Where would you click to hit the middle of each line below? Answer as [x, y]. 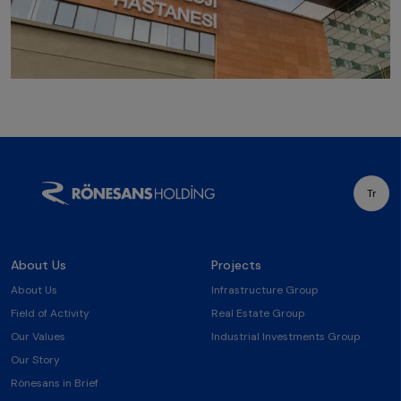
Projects [236, 265]
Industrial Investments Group [286, 337]
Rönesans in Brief [55, 384]
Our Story [35, 360]
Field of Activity [50, 314]
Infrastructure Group [264, 290]
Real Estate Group [258, 314]
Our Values [38, 337]
